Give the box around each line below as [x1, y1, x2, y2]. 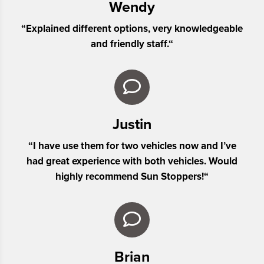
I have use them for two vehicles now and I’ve [32, 140, 236, 153]
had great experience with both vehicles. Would [27, 155, 237, 168]
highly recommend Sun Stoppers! [55, 170, 204, 183]
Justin [113, 115, 151, 134]
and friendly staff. [91, 38, 169, 51]
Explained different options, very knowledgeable [26, 22, 243, 35]
